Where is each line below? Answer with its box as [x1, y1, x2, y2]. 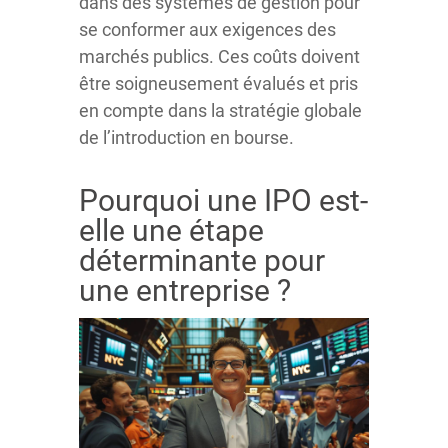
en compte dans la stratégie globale [79, 99, 362, 121]
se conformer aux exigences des [79, 18, 336, 40]
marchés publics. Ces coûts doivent [79, 45, 360, 67]
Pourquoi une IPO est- [79, 182, 368, 218]
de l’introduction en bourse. [79, 126, 294, 148]
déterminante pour [79, 242, 325, 278]
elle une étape [79, 212, 264, 248]
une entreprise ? [79, 272, 291, 308]
